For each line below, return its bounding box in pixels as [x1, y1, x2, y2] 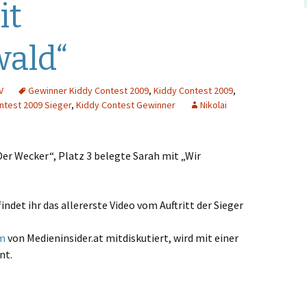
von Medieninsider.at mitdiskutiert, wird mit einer [5, 231, 238, 245]
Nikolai [200, 99, 227, 111]
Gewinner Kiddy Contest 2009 [28, 84, 149, 97]
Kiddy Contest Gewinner [76, 99, 175, 111]
